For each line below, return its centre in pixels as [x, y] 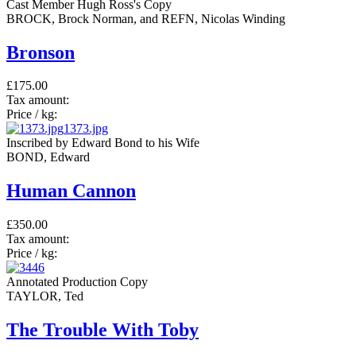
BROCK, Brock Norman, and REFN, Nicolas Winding [146, 18]
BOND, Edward [48, 157]
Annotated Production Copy [77, 282]
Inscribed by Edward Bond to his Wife [103, 143]
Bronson [41, 52]
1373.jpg [86, 129]
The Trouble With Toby [103, 330]
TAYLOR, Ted [45, 296]
